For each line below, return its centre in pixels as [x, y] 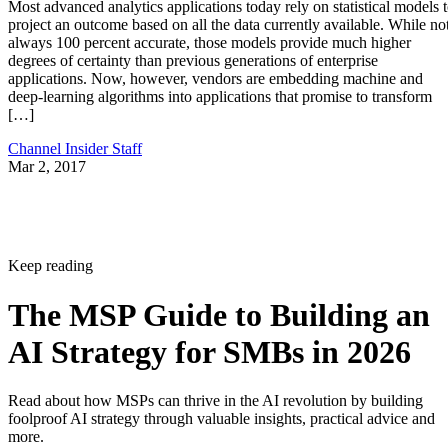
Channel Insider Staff [75, 149]
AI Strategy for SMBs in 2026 [209, 351]
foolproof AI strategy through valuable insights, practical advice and [221, 419]
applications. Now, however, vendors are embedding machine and [215, 79]
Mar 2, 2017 [47, 167]
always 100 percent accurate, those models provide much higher [209, 43]
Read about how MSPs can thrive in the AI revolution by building [215, 401]
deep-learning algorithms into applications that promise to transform [220, 97]
